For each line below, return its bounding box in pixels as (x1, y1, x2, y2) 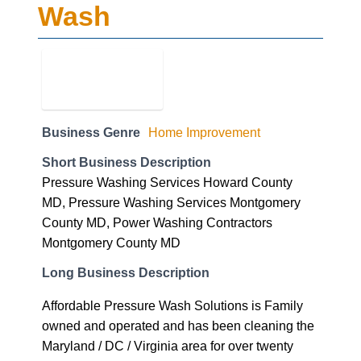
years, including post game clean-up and (42, 295, 273, 310)
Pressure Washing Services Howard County (42, 111, 293, 127)
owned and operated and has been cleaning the (42, 255, 314, 270)
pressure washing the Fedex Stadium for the (42, 315, 293, 330)
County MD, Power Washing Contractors (42, 151, 272, 167)
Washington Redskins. (42, 335, 170, 351)
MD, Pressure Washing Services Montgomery (42, 131, 301, 147)
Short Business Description (42, 91, 211, 106)
